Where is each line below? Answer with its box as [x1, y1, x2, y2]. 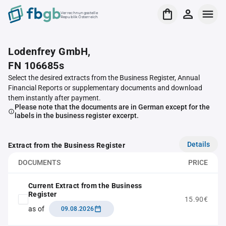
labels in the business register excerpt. [14, 111, 139, 120]
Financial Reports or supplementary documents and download [8, 84, 202, 92]
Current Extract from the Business [28, 182, 142, 190]
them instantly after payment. [8, 94, 101, 102]
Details [187, 140, 210, 148]
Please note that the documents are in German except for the [14, 103, 210, 111]
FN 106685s [8, 60, 64, 72]
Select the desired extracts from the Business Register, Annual [8, 74, 200, 82]
